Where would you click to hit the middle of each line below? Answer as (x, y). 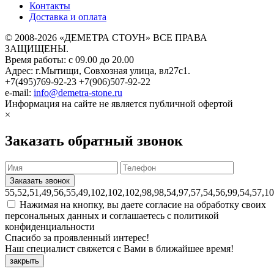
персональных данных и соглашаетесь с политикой (112, 215)
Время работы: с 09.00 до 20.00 (69, 60)
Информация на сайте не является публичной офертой (119, 104)
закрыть (24, 261)
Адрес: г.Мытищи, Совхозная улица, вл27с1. (98, 71)
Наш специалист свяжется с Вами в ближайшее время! (119, 248)
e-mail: (19, 93)
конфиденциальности (50, 226)
